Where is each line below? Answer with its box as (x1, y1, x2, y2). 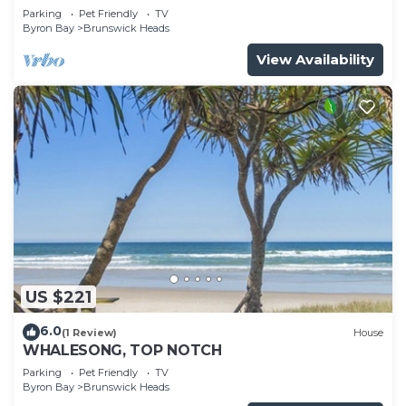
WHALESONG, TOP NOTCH (23, 342, 222, 360)
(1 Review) (62, 325, 117, 339)
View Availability (256, 51, 374, 69)
